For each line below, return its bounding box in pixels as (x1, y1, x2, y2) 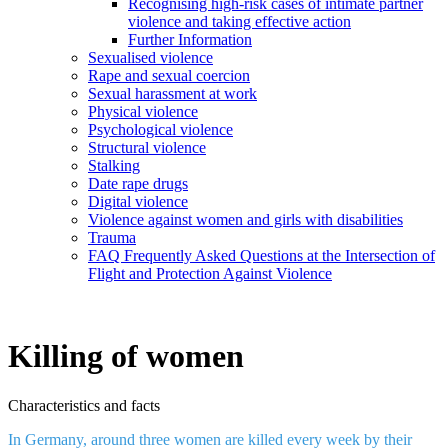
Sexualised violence (88, 49, 213, 66)
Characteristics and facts (8, 396, 160, 414)
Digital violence (88, 193, 188, 210)
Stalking (88, 157, 140, 174)
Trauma (88, 229, 136, 246)
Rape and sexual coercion (88, 67, 250, 84)
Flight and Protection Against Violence (88, 265, 332, 282)
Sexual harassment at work (88, 85, 257, 102)
